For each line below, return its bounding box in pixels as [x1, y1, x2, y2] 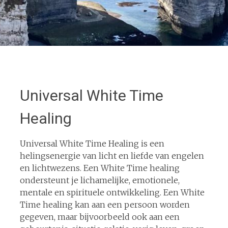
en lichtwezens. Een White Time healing [19, 163, 180, 173]
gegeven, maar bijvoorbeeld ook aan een [19, 212, 180, 222]
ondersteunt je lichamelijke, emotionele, [19, 175, 180, 185]
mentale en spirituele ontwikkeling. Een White [19, 187, 205, 197]
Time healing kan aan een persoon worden [19, 199, 190, 210]
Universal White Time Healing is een [19, 138, 164, 149]
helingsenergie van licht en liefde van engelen [19, 151, 204, 161]
